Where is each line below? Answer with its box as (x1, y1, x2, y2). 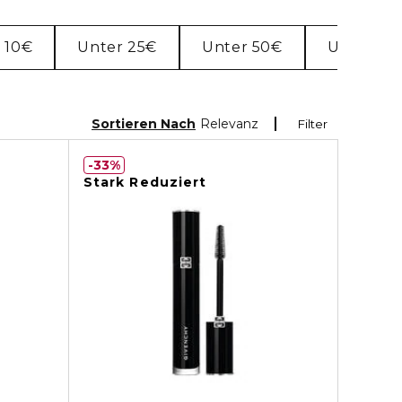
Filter (298, 117, 328, 131)
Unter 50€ (202, 39, 283, 56)
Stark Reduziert (83, 174, 207, 190)
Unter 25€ (77, 39, 157, 56)
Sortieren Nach (92, 115, 196, 132)
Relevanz (200, 115, 258, 132)
